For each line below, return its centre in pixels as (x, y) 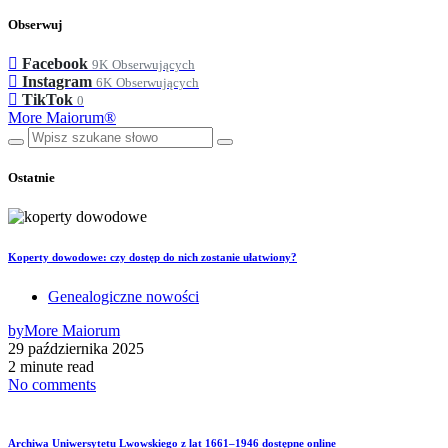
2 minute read (51, 366)
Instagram (57, 81)
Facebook (55, 63)
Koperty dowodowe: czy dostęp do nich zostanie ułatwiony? (152, 257)
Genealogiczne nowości (123, 296)
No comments (52, 384)
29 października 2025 (76, 348)
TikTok (47, 99)
